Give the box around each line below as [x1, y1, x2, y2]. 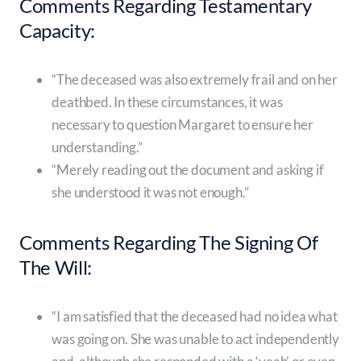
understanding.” [52, 139, 143, 156]
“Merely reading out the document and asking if [52, 161, 324, 179]
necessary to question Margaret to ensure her [52, 116, 313, 134]
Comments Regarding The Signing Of [19, 230, 318, 255]
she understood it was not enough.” [52, 184, 249, 201]
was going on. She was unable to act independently [52, 330, 339, 348]
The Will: [19, 255, 92, 280]
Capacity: [19, 19, 95, 43]
